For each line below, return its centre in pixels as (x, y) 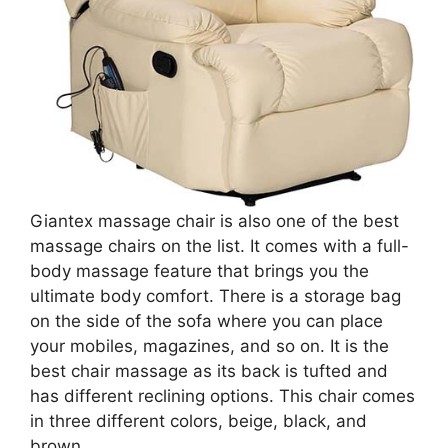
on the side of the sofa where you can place (206, 320)
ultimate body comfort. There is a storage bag (215, 295)
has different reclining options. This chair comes (222, 395)
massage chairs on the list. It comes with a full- (219, 245)
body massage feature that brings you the (199, 270)
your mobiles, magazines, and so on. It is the (209, 345)
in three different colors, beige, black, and (198, 420)
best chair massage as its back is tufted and (209, 370)
